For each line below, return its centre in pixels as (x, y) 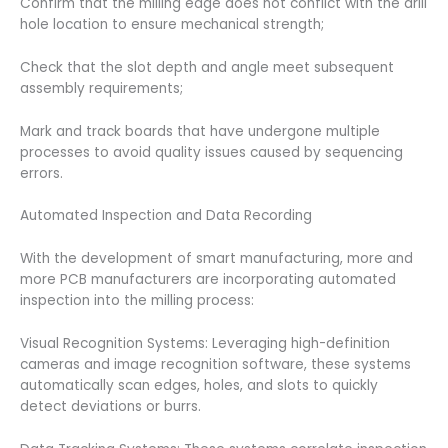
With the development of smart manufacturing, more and (216, 259)
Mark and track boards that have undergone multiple (200, 131)
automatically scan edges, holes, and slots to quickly (199, 386)
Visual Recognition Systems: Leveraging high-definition (205, 344)
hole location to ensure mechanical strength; (172, 24)
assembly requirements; (101, 88)
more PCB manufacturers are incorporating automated (208, 280)
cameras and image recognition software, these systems (215, 365)
